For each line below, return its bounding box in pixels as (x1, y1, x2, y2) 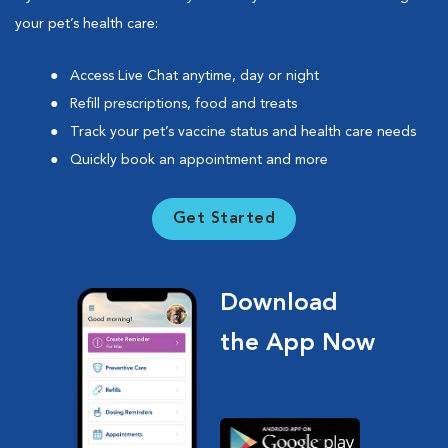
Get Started (172, 211, 276, 228)
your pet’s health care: (15, 17, 158, 32)
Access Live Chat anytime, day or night (70, 69, 319, 84)
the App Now (220, 332, 376, 357)
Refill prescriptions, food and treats (70, 97, 297, 112)
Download (220, 292, 339, 317)
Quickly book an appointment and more (70, 153, 328, 168)
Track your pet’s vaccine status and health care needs (70, 125, 416, 140)
